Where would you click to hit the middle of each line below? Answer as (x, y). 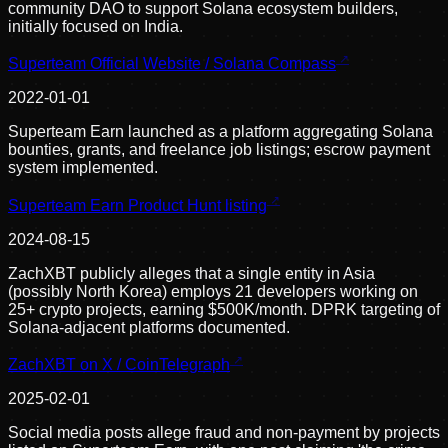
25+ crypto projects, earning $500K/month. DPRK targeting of (224, 309)
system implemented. (83, 168)
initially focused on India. (95, 26)
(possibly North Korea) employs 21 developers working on (213, 291)
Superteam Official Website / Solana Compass (172, 64)
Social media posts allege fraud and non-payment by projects (224, 432)
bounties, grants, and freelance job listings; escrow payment (219, 150)
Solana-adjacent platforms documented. (149, 327)
